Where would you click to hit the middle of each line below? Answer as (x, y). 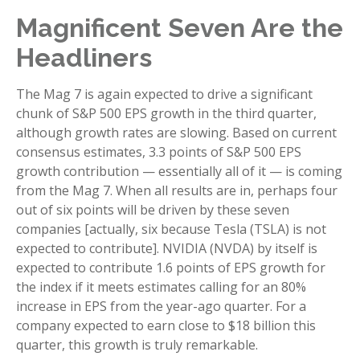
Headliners (84, 57)
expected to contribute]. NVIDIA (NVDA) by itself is (167, 248)
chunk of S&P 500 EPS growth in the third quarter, (166, 113)
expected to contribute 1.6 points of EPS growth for (171, 267)
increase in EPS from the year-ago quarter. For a (161, 306)
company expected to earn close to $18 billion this (166, 325)
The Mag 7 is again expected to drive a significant (164, 94)
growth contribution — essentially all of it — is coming (179, 171)
